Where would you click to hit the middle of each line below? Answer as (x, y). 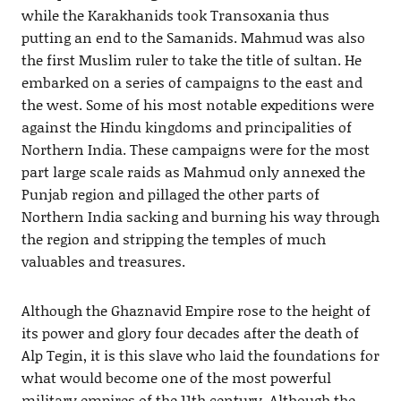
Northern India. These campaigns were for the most (195, 149)
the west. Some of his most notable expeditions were (197, 105)
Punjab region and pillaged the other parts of (170, 194)
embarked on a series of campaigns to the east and (192, 82)
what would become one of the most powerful (176, 378)
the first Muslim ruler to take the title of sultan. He (191, 60)
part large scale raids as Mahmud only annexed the (193, 172)
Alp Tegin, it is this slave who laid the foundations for (200, 355)
